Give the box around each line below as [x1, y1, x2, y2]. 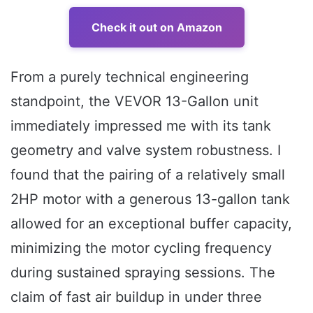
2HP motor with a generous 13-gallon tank [10, 190, 290, 208]
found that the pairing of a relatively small [10, 166, 285, 183]
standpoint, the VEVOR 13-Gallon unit [10, 92, 259, 110]
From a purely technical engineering [10, 68, 249, 85]
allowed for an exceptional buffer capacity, [10, 214, 292, 232]
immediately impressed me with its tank [10, 117, 271, 134]
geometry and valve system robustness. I [10, 141, 281, 159]
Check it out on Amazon [91, 20, 222, 34]
